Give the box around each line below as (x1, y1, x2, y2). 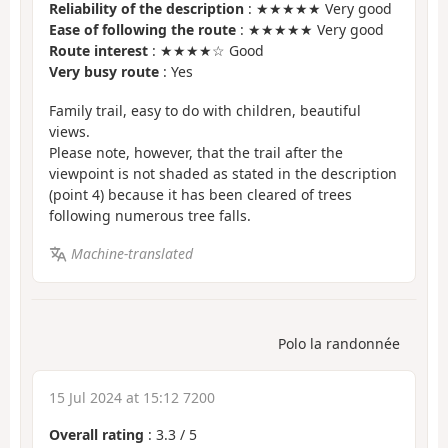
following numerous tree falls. (49, 205, 251, 225)
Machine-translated (70, 244, 193, 264)
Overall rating (49, 424, 144, 444)
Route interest (49, 41, 148, 61)
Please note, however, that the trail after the (49, 142, 343, 162)
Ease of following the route (49, 20, 236, 40)
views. (49, 121, 90, 141)
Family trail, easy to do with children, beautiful (49, 100, 361, 120)
